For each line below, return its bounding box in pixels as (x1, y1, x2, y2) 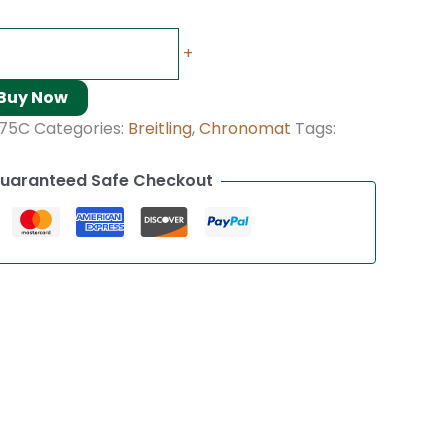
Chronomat (199, 117, 291, 141)
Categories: (34, 117, 128, 141)
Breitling (128, 117, 192, 141)
